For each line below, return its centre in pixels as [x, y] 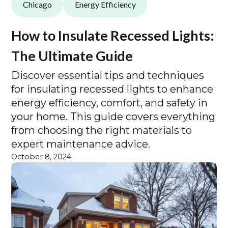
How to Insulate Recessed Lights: [113, 36]
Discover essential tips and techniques [108, 75]
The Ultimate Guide [72, 56]
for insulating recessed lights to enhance [112, 89]
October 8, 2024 [41, 156]
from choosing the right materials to [102, 130]
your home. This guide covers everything [113, 116]
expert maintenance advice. [81, 144]
